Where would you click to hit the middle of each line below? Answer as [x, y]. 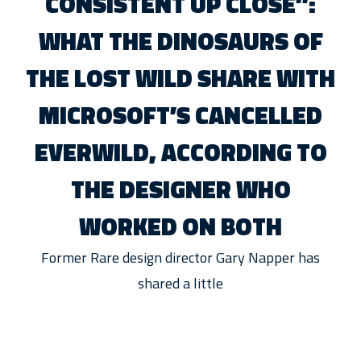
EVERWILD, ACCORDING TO [180, 152]
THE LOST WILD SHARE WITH [180, 78]
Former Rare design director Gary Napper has [180, 257]
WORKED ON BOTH [180, 226]
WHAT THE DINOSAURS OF [180, 41]
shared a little [180, 283]
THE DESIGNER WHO [180, 189]
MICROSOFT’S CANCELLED [180, 115]
